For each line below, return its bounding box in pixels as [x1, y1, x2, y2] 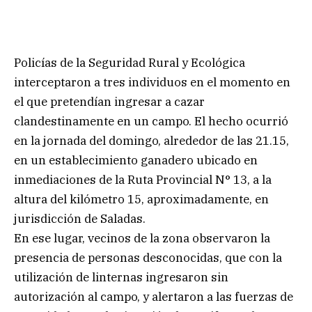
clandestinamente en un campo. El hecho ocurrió [14, 113, 288, 129]
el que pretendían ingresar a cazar [14, 93, 205, 109]
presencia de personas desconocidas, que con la [14, 249, 282, 265]
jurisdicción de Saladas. [14, 210, 146, 226]
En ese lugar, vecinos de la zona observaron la [14, 230, 270, 246]
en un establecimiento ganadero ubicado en [14, 152, 258, 168]
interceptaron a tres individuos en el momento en [14, 74, 290, 90]
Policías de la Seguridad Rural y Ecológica [14, 54, 245, 70]
